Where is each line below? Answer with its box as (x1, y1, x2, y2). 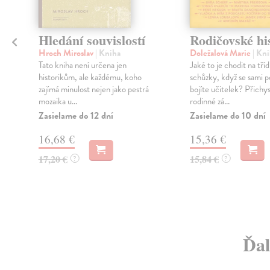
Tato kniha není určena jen (38, 58, 127, 72)
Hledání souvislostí (38, 30, 145, 50)
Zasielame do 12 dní (38, 108, 113, 123)
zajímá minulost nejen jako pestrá (38, 82, 149, 96)
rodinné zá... (189, 94, 230, 108)
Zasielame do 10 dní (189, 108, 266, 123)
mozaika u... (38, 94, 77, 108)
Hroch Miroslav (38, 46, 95, 60)
